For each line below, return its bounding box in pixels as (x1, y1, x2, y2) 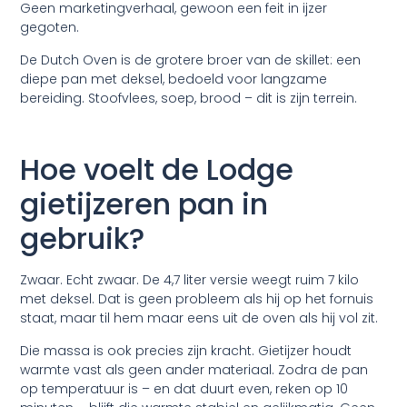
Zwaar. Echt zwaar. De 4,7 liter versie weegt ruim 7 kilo (20, 271, 360, 290)
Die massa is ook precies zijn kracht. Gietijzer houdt (20, 341, 352, 360)
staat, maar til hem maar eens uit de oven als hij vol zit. (20, 309, 379, 328)
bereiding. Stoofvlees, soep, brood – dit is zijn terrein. (20, 88, 358, 107)
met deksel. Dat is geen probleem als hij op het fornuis (20, 290, 374, 309)
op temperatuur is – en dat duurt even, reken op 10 (20, 379, 349, 398)
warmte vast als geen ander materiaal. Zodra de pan (20, 360, 369, 379)
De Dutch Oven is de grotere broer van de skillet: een (20, 50, 362, 69)
